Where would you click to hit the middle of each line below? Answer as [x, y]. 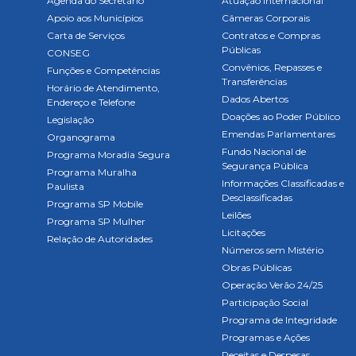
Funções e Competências [103, 70]
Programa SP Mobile [95, 204]
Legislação [70, 120]
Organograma [81, 137]
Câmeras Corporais [265, 18]
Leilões [236, 215]
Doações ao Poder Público [281, 116]
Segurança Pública [265, 166]
